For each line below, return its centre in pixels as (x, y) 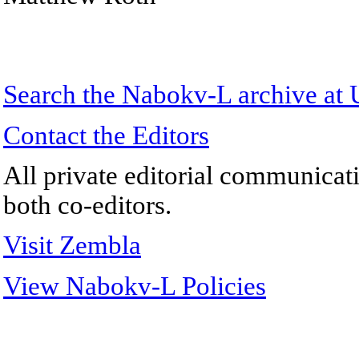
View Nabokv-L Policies (135, 286)
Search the (63, 95)
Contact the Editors (106, 135)
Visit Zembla (72, 246)
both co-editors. (87, 205)
